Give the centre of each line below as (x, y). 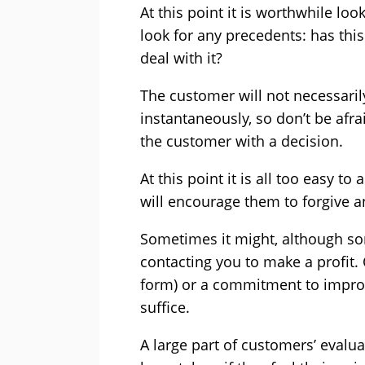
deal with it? (181, 58)
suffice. (165, 308)
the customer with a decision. (242, 141)
